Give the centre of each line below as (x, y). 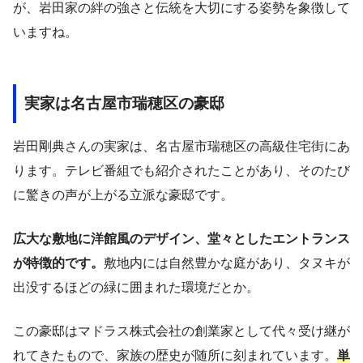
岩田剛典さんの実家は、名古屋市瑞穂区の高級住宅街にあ (181, 146)
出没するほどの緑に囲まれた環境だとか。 (136, 287)
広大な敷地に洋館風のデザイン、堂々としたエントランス (181, 238)
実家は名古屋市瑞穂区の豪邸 (124, 104)
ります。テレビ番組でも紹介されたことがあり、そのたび (181, 170)
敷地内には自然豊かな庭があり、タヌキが (227, 263)
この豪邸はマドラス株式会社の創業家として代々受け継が (181, 331)
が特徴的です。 (58, 263)
